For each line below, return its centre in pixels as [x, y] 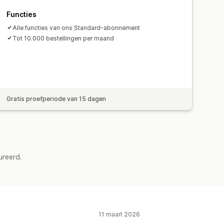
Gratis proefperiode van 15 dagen [56, 98]
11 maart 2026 [119, 214]
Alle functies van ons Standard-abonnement [76, 27]
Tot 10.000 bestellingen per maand [63, 38]
